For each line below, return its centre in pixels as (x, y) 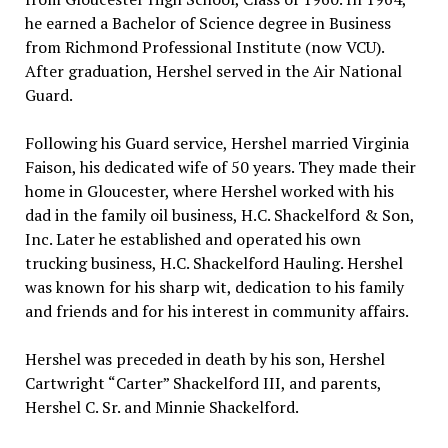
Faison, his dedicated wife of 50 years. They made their (220, 166)
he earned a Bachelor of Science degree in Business (207, 22)
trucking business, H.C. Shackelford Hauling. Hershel (213, 262)
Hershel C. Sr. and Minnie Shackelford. (161, 406)
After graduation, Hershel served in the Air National (213, 70)
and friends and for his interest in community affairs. (216, 310)
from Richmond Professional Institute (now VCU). (204, 46)
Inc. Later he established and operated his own (192, 238)
